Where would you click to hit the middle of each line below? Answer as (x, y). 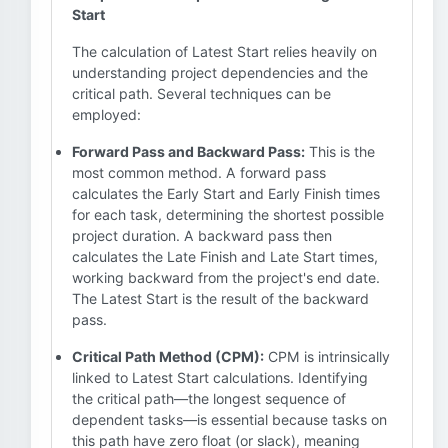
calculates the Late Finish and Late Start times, (225, 256)
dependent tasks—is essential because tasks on (229, 419)
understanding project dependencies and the (220, 72)
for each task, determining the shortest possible (228, 214)
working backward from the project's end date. (226, 277)
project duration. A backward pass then (202, 235)
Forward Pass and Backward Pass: (188, 151)
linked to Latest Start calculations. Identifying (220, 377)
